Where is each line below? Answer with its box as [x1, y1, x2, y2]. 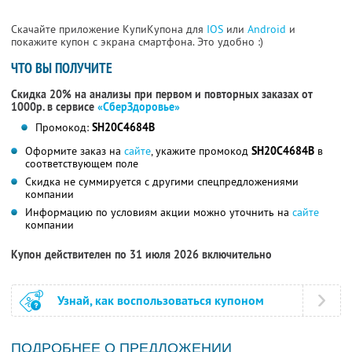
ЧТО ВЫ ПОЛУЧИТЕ [11, 59, 112, 78]
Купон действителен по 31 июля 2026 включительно [11, 247, 272, 262]
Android [247, 22, 289, 37]
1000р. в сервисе [11, 100, 97, 115]
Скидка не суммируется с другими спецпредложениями [25, 174, 299, 189]
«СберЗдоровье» [97, 100, 180, 115]
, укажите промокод [151, 144, 251, 159]
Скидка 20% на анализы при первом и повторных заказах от [11, 87, 313, 102]
